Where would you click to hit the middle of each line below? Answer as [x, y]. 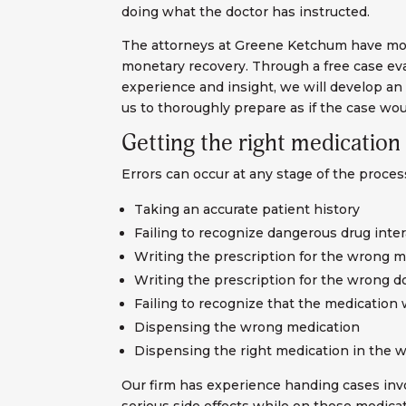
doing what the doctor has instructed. [246, 12]
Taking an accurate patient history [247, 210]
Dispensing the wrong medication [247, 328]
